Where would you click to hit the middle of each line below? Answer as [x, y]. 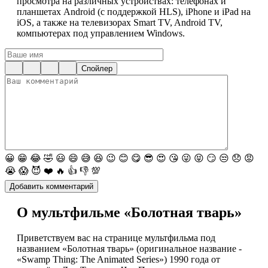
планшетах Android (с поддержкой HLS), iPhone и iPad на [134, 12]
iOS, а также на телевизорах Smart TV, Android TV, [120, 23]
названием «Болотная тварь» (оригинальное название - [129, 249]
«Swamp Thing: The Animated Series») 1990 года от [118, 260]
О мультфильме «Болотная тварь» [129, 213]
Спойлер [97, 69]
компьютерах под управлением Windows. [101, 33]
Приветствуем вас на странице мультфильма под [116, 238]
